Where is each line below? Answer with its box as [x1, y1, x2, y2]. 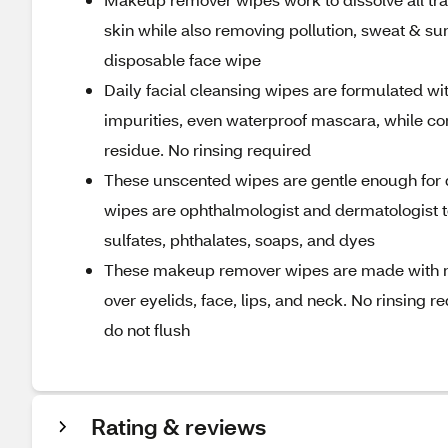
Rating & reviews [91, 412, 266, 441]
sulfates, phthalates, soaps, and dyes [104, 229, 375, 250]
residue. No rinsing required [104, 139, 311, 160]
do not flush [104, 319, 190, 340]
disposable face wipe [104, 49, 261, 70]
